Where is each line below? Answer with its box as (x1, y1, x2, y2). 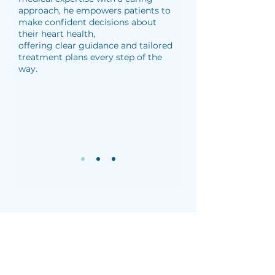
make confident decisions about (18, 17, 157, 28)
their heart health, (18, 28, 95, 39)
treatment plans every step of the (18, 52, 162, 63)
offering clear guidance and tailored (18, 40, 172, 51)
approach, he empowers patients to (18, 5, 171, 16)
